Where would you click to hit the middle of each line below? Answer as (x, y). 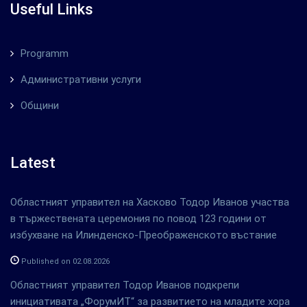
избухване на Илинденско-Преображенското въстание (144, 235)
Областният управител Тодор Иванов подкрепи (125, 285)
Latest (33, 163)
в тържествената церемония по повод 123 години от (138, 219)
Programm (45, 53)
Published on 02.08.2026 (64, 261)
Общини (40, 106)
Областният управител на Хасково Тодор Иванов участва (150, 202)
